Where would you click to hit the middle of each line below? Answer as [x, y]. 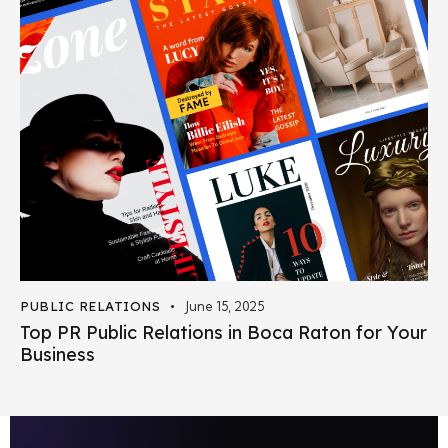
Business [57, 354]
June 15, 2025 [224, 305]
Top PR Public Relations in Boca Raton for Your [223, 332]
